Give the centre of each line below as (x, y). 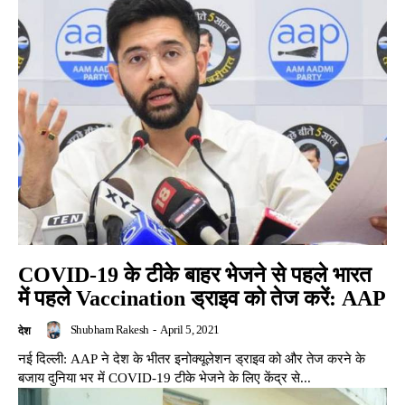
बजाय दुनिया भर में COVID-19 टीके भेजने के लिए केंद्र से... (165, 378)
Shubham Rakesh (109, 330)
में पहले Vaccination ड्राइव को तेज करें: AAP (202, 299)
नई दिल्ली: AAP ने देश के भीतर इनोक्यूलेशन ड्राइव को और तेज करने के (192, 359)
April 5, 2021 (190, 330)
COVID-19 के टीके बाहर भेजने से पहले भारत (195, 275)
